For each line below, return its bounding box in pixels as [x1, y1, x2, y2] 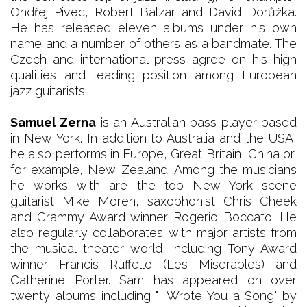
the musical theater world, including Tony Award [10, 241, 297, 256]
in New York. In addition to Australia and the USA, [10, 130, 297, 145]
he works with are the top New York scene [10, 177, 297, 193]
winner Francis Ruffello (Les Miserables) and [10, 256, 297, 271]
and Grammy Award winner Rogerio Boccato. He [10, 209, 297, 224]
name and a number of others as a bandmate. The [10, 36, 297, 51]
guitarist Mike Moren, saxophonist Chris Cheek [10, 193, 297, 208]
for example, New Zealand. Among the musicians [10, 162, 297, 177]
